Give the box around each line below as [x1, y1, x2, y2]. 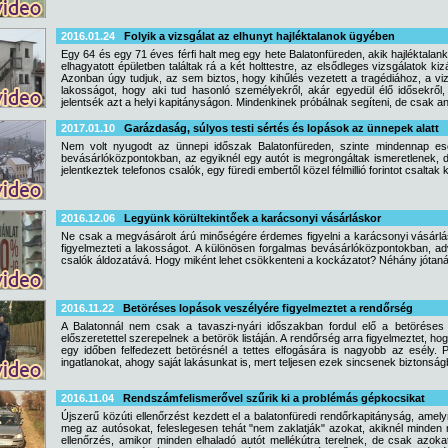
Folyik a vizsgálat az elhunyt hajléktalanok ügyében [124, 30, 395, 42]
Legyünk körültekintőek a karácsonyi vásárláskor [124, 212, 381, 224]
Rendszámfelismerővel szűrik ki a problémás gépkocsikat [123, 392, 425, 404]
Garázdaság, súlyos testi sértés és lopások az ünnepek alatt [124, 122, 439, 134]
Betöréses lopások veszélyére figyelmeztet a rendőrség [123, 302, 413, 314]
